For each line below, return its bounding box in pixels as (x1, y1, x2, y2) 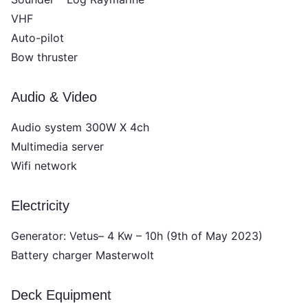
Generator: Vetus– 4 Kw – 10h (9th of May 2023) (11, 229, 263, 243)
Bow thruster (11, 50, 78, 65)
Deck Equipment (11, 287, 112, 303)
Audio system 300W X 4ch (11, 120, 150, 135)
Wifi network (11, 159, 78, 173)
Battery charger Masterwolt (11, 248, 155, 263)
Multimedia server (11, 140, 104, 154)
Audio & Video (11, 89, 98, 105)
